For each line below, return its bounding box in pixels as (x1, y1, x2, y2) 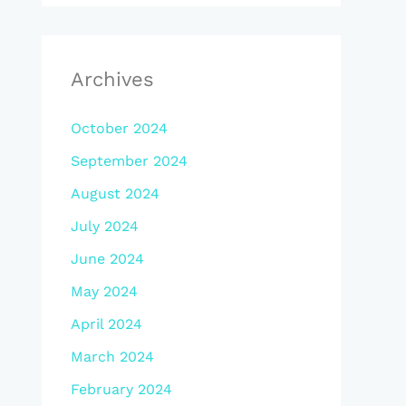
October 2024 (71, 120, 168, 137)
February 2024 (71, 381, 172, 398)
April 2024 (71, 315, 142, 333)
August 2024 (71, 185, 159, 202)
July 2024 (71, 217, 139, 235)
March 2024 (71, 348, 154, 365)
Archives (71, 68, 154, 91)
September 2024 (71, 152, 188, 169)
